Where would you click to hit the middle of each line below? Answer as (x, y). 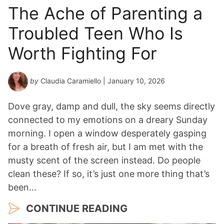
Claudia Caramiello (71, 81)
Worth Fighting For (82, 53)
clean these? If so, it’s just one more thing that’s (109, 174)
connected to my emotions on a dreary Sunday (108, 120)
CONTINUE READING (77, 209)
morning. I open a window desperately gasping (107, 133)
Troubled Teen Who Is (95, 33)
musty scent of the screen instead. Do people (104, 160)
